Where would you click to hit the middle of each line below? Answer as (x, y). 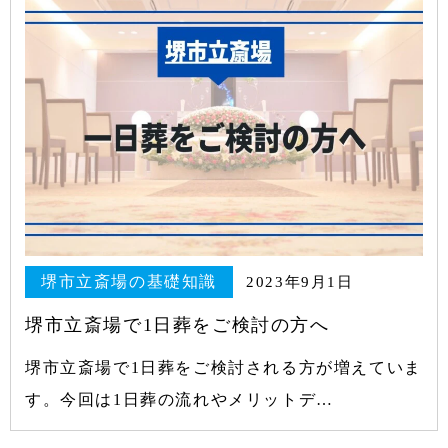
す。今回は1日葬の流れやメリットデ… (179, 400)
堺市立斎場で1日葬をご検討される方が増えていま (223, 368)
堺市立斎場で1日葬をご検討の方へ (177, 325)
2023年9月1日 (300, 282)
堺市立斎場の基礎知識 (129, 282)
